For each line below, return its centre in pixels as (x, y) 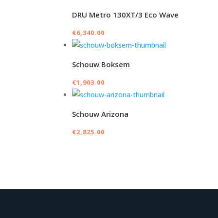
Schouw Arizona (100, 114)
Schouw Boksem (101, 64)
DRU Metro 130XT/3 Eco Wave (126, 15)
